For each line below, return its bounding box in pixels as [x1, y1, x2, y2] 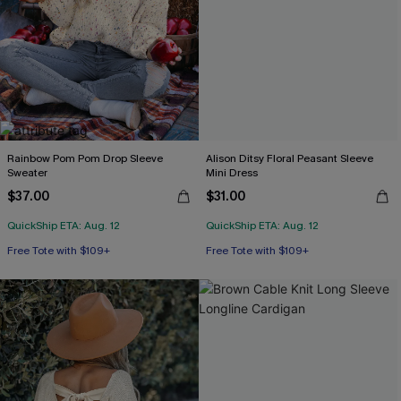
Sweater [7, 166, 47, 180]
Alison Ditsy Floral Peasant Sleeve [206, 151, 373, 166]
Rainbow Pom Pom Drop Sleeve [7, 151, 163, 166]
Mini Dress [206, 166, 258, 180]
